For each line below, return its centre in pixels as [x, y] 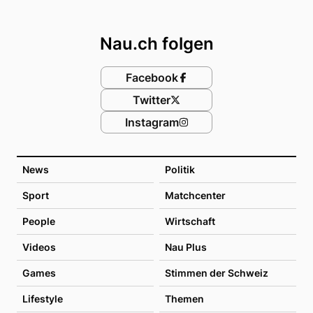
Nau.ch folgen [156, 43]
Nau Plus [186, 247]
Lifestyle [43, 298]
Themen [184, 298]
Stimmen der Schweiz [217, 272]
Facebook [152, 77]
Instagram [152, 122]
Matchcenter [195, 195]
